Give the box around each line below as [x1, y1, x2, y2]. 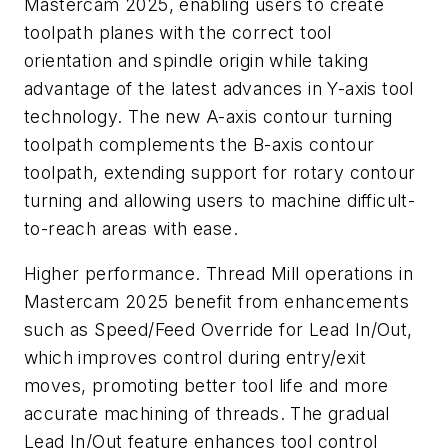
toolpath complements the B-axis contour [24, 133, 375, 155]
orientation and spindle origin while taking [24, 49, 369, 71]
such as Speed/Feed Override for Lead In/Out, [24, 319, 413, 341]
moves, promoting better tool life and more [24, 375, 389, 397]
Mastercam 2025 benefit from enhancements [24, 291, 409, 313]
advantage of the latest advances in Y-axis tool [24, 77, 414, 99]
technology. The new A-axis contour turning [24, 105, 393, 127]
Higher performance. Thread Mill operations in [24, 263, 413, 285]
